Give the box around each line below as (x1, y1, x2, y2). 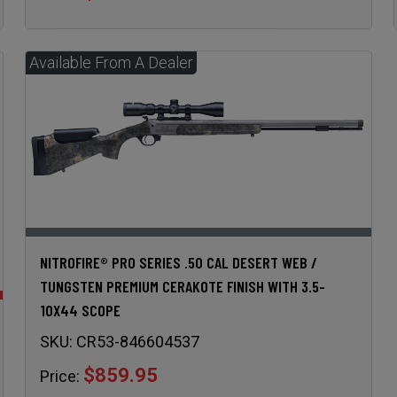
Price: (39, 367, 80, 386)
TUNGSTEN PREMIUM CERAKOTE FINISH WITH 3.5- (39, 276, 325, 297)
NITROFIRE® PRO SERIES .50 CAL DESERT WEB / (39, 253, 317, 273)
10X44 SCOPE (39, 300, 121, 321)
